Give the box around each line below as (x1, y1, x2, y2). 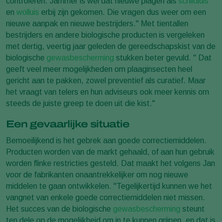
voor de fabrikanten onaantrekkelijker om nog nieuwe (6, 170, 188, 179)
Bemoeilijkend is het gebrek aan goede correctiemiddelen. (6, 136, 207, 145)
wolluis (16, 8, 39, 17)
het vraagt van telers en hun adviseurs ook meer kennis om (6, 88, 209, 97)
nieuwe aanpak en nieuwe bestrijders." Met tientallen (6, 19, 188, 28)
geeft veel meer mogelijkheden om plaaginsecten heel (6, 65, 192, 74)
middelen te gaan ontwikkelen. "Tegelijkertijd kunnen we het (6, 182, 212, 191)
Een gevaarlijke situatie (6, 118, 129, 130)
